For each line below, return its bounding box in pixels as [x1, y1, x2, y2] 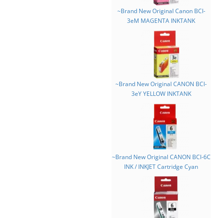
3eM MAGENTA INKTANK [127, 17, 195, 25]
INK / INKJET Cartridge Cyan [124, 163, 198, 171]
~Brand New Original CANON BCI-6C [111, 153, 211, 161]
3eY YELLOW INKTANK [131, 90, 191, 98]
